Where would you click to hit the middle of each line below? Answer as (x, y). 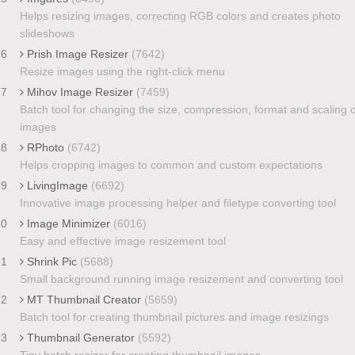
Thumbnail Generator (80, 337)
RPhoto (45, 147)
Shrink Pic (52, 261)
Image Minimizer (68, 223)
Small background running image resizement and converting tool (181, 279)
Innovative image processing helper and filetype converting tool (177, 202)
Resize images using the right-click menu (122, 71)
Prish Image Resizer (77, 53)
